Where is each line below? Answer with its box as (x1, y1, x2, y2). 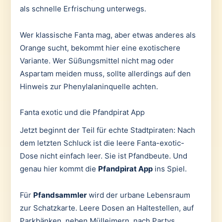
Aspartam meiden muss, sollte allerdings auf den (19, 68, 191, 78)
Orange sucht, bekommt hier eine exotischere (19, 43, 180, 53)
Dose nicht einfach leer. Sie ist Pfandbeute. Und (19, 151, 187, 161)
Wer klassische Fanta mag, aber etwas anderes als (19, 30, 196, 40)
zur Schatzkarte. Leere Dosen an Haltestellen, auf (19, 203, 194, 213)
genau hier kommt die (19, 164, 98, 174)
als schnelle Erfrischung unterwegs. (19, 4, 146, 14)
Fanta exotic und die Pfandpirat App (19, 107, 145, 117)
